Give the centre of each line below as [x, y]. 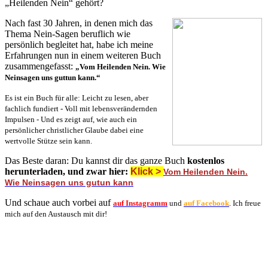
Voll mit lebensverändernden [111, 109]
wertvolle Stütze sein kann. [48, 141]
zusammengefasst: [40, 66]
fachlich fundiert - [35, 109]
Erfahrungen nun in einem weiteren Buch [83, 56]
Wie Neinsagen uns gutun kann [69, 183]
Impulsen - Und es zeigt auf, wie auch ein [71, 120]
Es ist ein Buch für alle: [43, 98]
